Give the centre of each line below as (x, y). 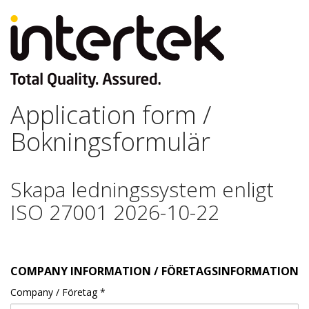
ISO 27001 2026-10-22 (115, 212)
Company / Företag (54, 292)
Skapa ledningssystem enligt (142, 189)
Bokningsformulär (110, 142)
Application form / (111, 115)
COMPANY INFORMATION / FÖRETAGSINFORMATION (154, 271)
